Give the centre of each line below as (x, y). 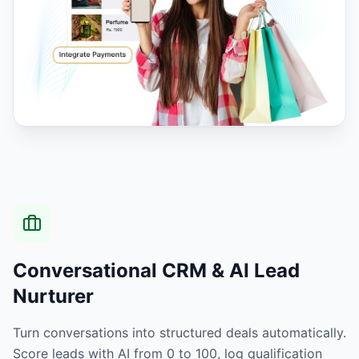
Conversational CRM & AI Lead (156, 270)
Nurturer (53, 296)
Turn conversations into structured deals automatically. (179, 332)
